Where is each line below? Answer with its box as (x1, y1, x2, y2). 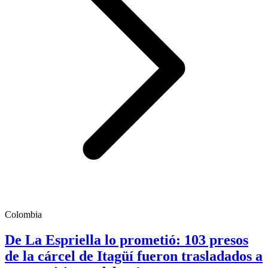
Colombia (5, 209, 42, 220)
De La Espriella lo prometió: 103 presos (5, 232, 248, 248)
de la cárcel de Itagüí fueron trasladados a (5, 248, 263, 264)
